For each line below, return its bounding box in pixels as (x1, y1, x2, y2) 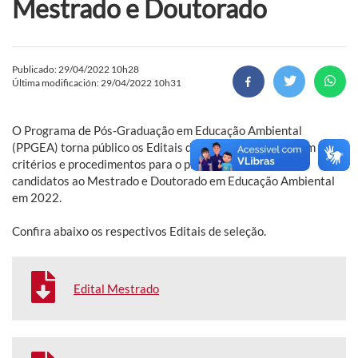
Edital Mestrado (74, 280, 159, 296)
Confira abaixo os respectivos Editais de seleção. (12, 223, 266, 238)
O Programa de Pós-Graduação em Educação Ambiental (12, 122, 302, 137)
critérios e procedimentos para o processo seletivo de (12, 156, 291, 171)
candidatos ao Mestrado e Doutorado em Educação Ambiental (12, 173, 335, 188)
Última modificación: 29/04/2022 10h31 (12, 76, 181, 89)
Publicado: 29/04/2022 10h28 (12, 62, 139, 75)
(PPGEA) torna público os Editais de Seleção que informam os (12, 139, 330, 154)
